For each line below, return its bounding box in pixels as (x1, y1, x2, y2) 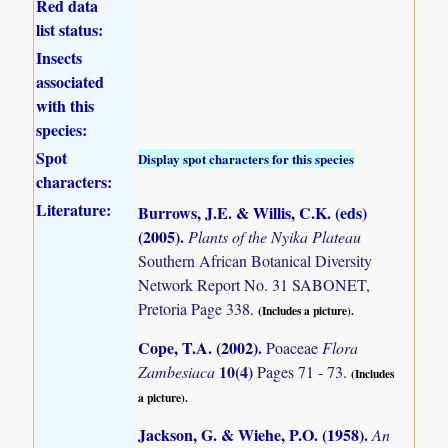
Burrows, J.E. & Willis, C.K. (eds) (138, 200, 368, 224)
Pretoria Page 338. (138, 297, 259, 319)
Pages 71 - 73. (257, 360, 352, 382)
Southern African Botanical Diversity (138, 249, 373, 271)
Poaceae (266, 336, 323, 358)
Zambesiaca (138, 360, 220, 382)
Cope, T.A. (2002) (138, 335, 259, 359)
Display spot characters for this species (138, 148, 355, 168)
